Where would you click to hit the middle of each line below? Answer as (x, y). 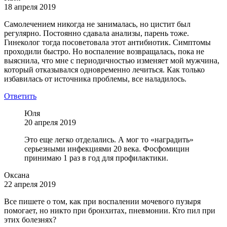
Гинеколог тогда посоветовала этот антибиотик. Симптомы (107, 43)
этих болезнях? (30, 220)
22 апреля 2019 (30, 184)
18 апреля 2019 (30, 7)
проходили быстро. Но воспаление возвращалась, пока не (104, 52)
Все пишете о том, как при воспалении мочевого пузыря (102, 202)
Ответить (20, 96)
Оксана (17, 175)
